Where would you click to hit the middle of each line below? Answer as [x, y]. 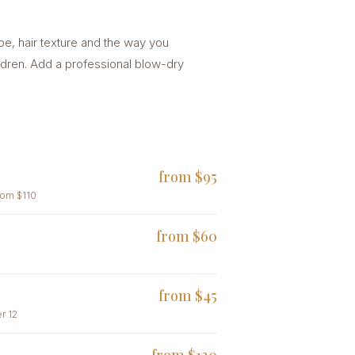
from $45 [188, 296]
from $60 [187, 236]
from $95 [188, 177]
